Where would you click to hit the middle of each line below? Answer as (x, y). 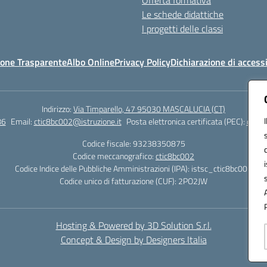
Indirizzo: (58, 109)
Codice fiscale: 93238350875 (133, 143)
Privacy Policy (142, 62)
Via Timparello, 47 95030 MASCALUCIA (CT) (149, 109)
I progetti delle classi (182, 29)
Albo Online (91, 62)
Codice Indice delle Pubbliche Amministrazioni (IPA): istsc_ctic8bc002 (133, 168)
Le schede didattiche (183, 14)
